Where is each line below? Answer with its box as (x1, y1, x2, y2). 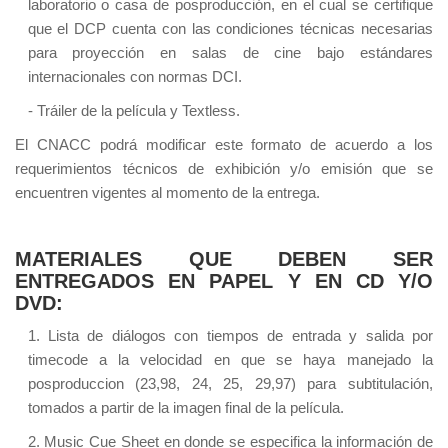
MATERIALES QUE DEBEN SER (15, 248, 433, 271)
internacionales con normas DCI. (27, 68, 242, 86)
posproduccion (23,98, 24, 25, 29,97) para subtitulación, (27, 375, 433, 393)
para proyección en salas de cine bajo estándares (27, 44, 433, 62)
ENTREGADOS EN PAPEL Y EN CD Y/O (15, 270, 433, 293)
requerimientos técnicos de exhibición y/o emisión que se (15, 160, 433, 178)
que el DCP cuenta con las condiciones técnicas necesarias (27, 20, 433, 38)
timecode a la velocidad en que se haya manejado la (27, 351, 433, 369)
